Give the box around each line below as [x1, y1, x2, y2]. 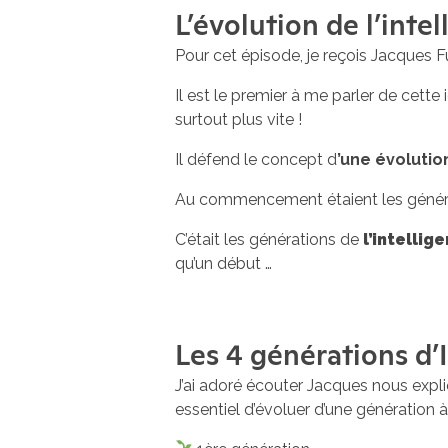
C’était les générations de [175, 229, 363, 249]
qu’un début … [175, 253, 272, 273]
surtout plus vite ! [175, 109, 302, 129]
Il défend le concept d [175, 149, 337, 169]
